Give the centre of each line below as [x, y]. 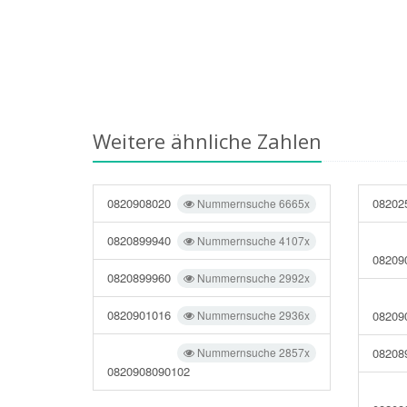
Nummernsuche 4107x [253, 240]
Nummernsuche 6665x [253, 203]
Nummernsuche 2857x [253, 352]
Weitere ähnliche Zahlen [207, 141]
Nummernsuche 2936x [253, 315]
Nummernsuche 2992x [253, 278]
